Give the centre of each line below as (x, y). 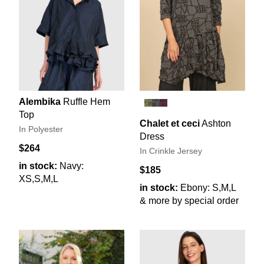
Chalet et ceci (170, 123)
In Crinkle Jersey (171, 151)
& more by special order (189, 200)
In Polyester (41, 129)
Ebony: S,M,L (208, 187)
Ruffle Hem (87, 101)
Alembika (40, 101)
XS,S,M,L (39, 179)
